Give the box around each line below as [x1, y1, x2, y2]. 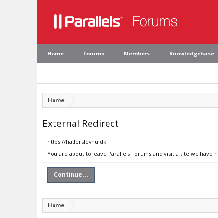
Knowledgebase [169, 50, 214, 57]
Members [124, 50, 150, 57]
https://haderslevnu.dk [47, 138, 106, 145]
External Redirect [42, 117, 119, 129]
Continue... [54, 170, 88, 179]
